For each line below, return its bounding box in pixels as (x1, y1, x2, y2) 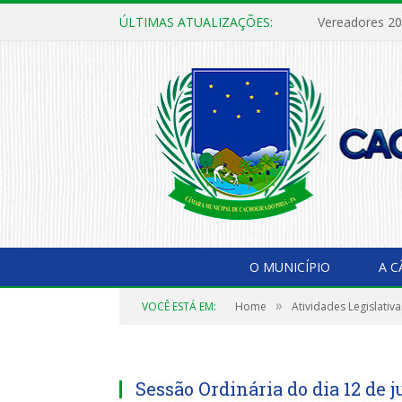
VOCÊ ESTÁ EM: (142, 298, 216, 314)
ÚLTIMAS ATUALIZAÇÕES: (119, 13, 273, 31)
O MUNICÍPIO (249, 258, 330, 275)
